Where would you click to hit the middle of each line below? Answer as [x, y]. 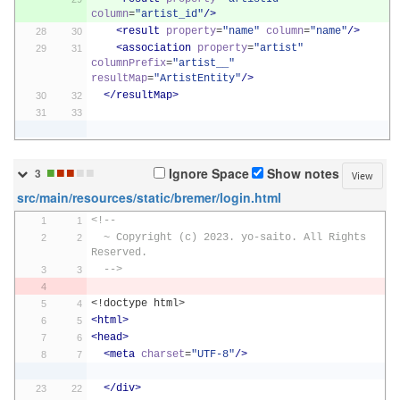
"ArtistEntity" [197, 79]
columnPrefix [128, 63]
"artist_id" [169, 14]
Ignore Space [207, 175]
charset [162, 354]
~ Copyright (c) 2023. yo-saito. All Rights [97, 237]
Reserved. [119, 253]
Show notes [301, 175]
